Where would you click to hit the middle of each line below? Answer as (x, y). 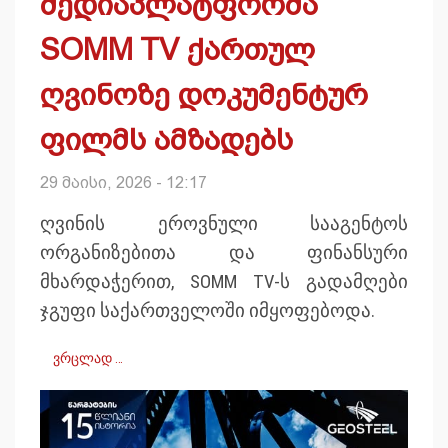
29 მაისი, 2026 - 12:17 (123, 183)
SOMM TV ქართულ (177, 50)
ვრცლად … (88, 358)
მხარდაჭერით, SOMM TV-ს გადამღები (224, 282)
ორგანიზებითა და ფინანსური (224, 253)
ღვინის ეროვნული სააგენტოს (224, 224)
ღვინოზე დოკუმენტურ (204, 95)
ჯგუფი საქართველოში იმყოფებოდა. (207, 311)
